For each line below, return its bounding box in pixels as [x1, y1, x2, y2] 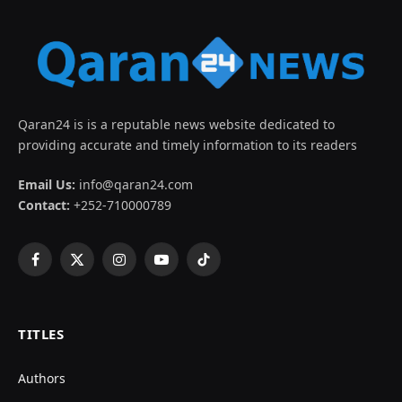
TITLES [18, 324, 65, 343]
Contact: [18, 196, 70, 214]
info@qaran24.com [75, 175, 193, 193]
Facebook [33, 258, 90, 276]
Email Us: [18, 175, 75, 193]
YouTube [160, 258, 212, 276]
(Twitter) [75, 277, 126, 295]
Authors [18, 369, 66, 387]
